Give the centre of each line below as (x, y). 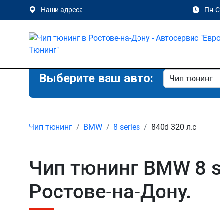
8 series (127, 127)
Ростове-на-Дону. (110, 192)
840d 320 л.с (174, 127)
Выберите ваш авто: (96, 78)
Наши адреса (62, 10)
